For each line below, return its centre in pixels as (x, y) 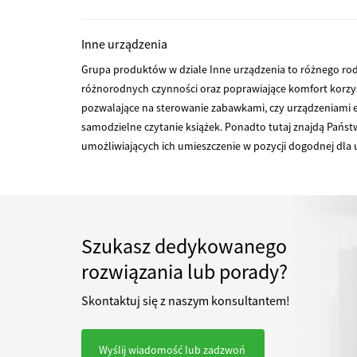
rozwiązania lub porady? (184, 271)
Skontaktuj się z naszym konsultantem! (186, 300)
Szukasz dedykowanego (184, 246)
